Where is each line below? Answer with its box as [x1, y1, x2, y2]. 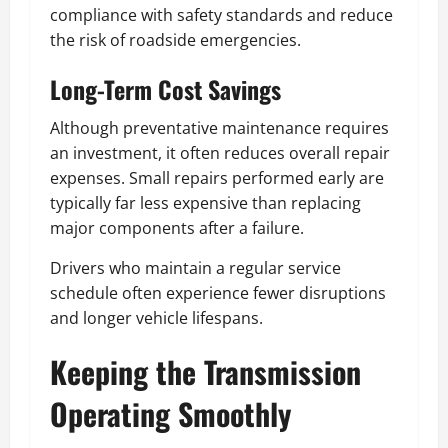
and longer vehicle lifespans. [50, 307, 263, 330]
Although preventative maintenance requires [50, 117, 389, 140]
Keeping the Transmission [50, 349, 361, 395]
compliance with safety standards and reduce [50, 4, 393, 27]
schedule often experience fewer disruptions [50, 282, 386, 305]
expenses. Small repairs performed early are [50, 167, 384, 190]
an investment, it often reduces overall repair [50, 142, 390, 165]
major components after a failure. [50, 217, 304, 240]
